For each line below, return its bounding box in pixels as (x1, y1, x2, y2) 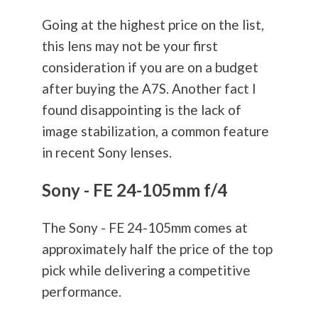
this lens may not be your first (41, 38, 218, 55)
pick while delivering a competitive (41, 262, 251, 279)
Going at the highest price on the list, (41, 16, 264, 33)
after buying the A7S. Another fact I (41, 80, 256, 97)
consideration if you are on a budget (41, 59, 258, 76)
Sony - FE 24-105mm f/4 (41, 180, 227, 201)
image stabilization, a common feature (41, 123, 269, 140)
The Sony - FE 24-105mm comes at (41, 219, 248, 236)
